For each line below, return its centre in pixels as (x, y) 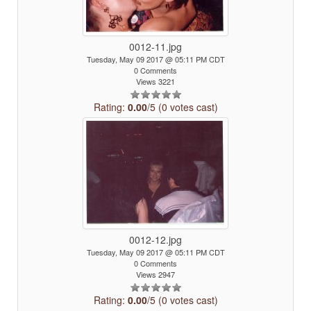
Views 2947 (155, 274)
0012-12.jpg (155, 239)
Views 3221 (155, 81)
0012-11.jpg (155, 47)
